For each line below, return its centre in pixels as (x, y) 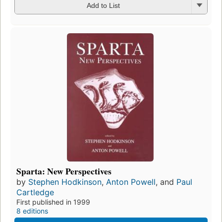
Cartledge (35, 193)
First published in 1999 (53, 202)
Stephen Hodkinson (65, 182)
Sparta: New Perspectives (64, 171)
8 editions (32, 211)
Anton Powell (131, 182)
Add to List (103, 6)
